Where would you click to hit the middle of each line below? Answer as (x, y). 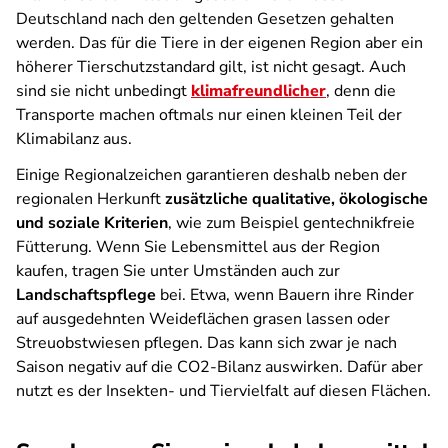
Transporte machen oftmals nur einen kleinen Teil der (209, 115)
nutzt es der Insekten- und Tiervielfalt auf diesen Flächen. (223, 391)
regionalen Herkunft (90, 199)
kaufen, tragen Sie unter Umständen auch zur (178, 271)
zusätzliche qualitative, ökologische (296, 199)
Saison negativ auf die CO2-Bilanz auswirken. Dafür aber (219, 367)
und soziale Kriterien (92, 223)
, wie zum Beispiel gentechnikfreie (291, 223)
